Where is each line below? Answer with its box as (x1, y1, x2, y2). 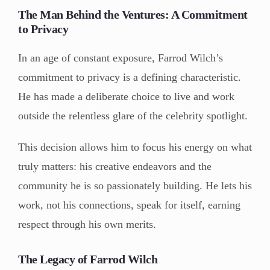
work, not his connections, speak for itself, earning (18, 198, 240, 211)
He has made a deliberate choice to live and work (18, 90, 234, 102)
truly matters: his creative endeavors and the (18, 160, 212, 172)
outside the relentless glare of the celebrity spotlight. (18, 109, 248, 122)
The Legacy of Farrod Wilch (18, 252, 157, 266)
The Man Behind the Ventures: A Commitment (18, 7, 248, 21)
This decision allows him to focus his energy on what (18, 140, 252, 153)
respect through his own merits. (18, 218, 156, 230)
